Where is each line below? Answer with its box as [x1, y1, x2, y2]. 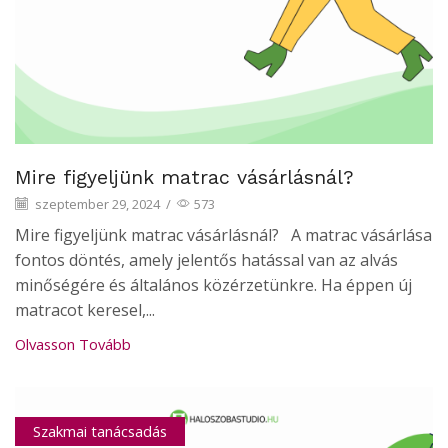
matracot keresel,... [15, 299, 155, 322]
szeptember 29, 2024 [32, 194, 160, 213]
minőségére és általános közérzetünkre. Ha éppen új [15, 274, 412, 297]
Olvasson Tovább [15, 334, 131, 355]
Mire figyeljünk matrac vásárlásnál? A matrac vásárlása [15, 224, 432, 247]
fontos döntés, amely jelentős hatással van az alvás [15, 249, 398, 272]
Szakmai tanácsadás [32, 420, 167, 441]
